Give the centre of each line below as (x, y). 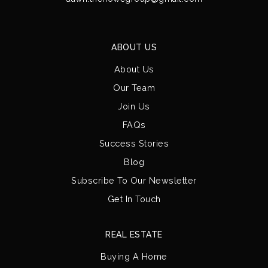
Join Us (134, 106)
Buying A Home (134, 257)
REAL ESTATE (134, 235)
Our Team (134, 88)
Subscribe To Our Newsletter (134, 181)
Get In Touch (134, 199)
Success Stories (134, 144)
